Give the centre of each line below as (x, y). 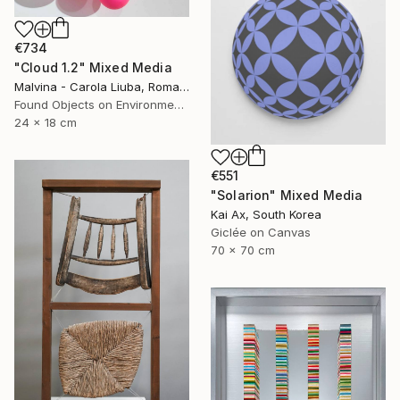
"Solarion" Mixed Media (287, 196)
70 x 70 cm (243, 250)
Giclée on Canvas (261, 233)
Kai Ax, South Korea (266, 215)
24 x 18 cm (46, 122)
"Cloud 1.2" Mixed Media (93, 67)
